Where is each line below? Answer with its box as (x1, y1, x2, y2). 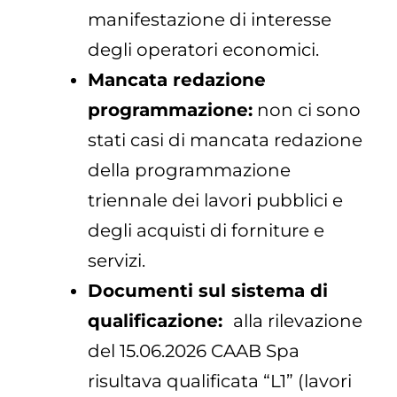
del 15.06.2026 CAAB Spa (88, 340, 300, 362)
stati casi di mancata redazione (88, 129, 363, 152)
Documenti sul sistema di (88, 280, 329, 302)
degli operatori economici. (88, 39, 320, 61)
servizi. (88, 250, 146, 272)
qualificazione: (88, 310, 234, 332)
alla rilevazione (233, 310, 363, 332)
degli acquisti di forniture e (88, 220, 325, 242)
